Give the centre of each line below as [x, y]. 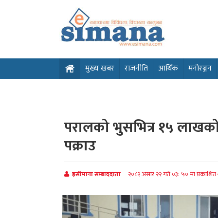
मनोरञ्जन [200, 68]
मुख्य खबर [100, 68]
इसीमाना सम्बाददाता [96, 174]
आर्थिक [168, 68]
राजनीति [136, 68]
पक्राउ [80, 146]
